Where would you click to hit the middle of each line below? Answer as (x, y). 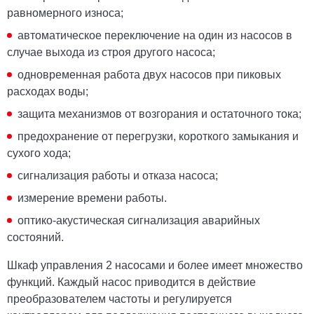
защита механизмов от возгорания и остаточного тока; (159, 114)
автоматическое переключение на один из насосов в (155, 35)
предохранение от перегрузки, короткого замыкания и (158, 136)
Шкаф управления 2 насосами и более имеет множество (155, 265)
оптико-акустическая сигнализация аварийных (139, 220)
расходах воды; (48, 91)
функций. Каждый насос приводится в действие (131, 282)
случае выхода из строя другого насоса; (111, 52)
